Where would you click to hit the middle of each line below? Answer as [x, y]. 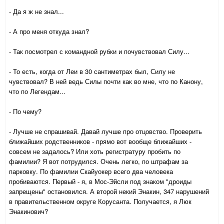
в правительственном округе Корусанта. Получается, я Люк [100, 201]
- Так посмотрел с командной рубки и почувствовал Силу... [99, 51]
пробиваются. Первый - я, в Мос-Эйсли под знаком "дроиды [100, 181]
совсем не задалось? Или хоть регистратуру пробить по [95, 151]
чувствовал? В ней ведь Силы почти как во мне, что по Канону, [106, 81]
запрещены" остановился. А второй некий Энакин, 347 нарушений [109, 191]
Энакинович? [28, 211]
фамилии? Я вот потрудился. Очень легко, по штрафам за [98, 161]
